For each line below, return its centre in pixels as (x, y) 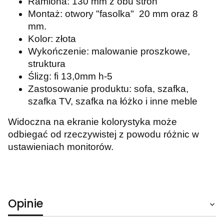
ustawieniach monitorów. (61, 146)
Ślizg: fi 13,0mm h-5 (70, 76)
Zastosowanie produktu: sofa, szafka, (108, 88)
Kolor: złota (52, 38)
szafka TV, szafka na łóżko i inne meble (113, 101)
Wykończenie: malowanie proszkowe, (109, 51)
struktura (48, 63)
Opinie (25, 203)
